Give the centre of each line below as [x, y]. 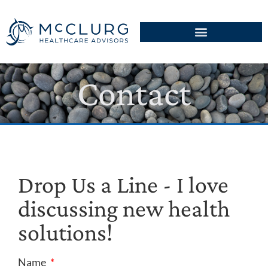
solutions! [65, 233]
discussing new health [124, 209]
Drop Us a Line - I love [123, 185]
